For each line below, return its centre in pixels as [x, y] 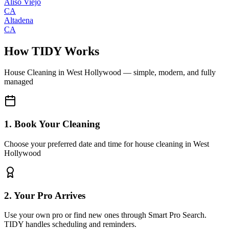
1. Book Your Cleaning [52, 124]
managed [19, 82]
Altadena [19, 20]
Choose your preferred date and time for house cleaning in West [107, 144]
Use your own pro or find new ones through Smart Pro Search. [105, 215]
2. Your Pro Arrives [45, 195]
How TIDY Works [52, 51]
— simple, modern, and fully [168, 73]
